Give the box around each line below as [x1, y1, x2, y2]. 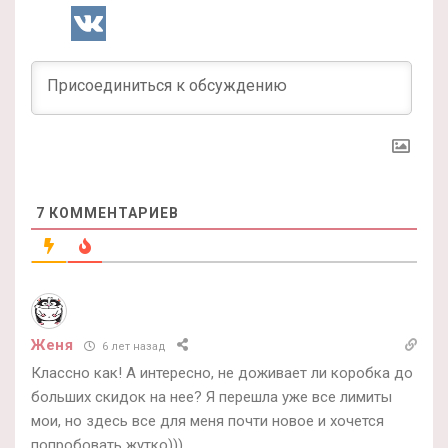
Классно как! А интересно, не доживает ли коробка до [31, 364, 413, 382]
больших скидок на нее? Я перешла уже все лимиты [31, 388, 392, 406]
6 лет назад [98, 339, 166, 353]
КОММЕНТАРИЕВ [45, 205, 179, 221]
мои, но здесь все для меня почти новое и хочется [31, 412, 384, 430]
